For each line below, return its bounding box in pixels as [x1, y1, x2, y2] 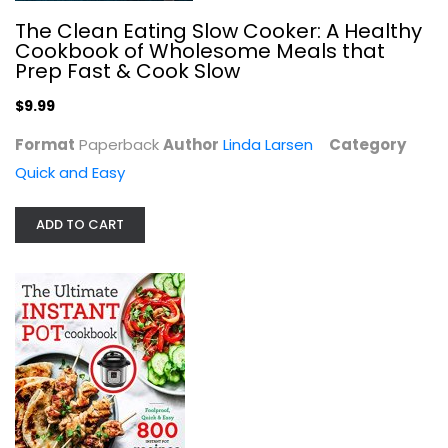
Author [163, 134, 219, 155]
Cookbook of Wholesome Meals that [15, 37, 385, 65]
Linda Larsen [223, 134, 313, 155]
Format [15, 134, 75, 155]
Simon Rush [183, 306, 265, 326]
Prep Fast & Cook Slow [15, 57, 240, 85]
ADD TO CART [36, 215, 124, 234]
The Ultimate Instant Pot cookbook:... [66, 283, 382, 306]
